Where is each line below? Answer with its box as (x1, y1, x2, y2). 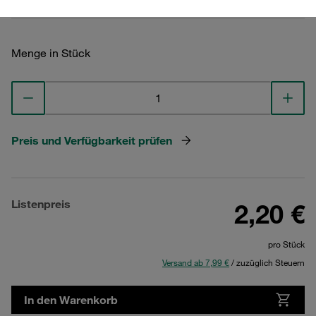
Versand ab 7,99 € (162, 257, 229, 268)
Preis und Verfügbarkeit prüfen (11, 133, 172, 147)
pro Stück (268, 238, 305, 250)
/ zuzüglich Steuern (229, 257, 305, 268)
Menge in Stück (11, 46, 90, 60)
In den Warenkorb (24, 293, 118, 307)
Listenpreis (11, 197, 71, 211)
